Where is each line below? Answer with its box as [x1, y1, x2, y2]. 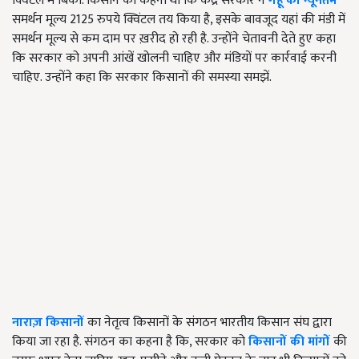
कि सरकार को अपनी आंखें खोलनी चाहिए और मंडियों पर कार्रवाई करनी [12, 47, 337, 70]
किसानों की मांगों [248, 331, 330, 353]
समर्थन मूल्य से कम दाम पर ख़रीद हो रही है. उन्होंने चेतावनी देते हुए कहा [12, 28, 336, 50]
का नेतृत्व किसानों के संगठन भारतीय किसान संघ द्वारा [87, 312, 332, 334]
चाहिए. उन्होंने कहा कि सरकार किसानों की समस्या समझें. [12, 67, 272, 89]
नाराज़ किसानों [12, 312, 84, 334]
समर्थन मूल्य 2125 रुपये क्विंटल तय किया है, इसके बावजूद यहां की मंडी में [12, 9, 345, 31]
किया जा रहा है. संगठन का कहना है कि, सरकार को [12, 331, 248, 353]
